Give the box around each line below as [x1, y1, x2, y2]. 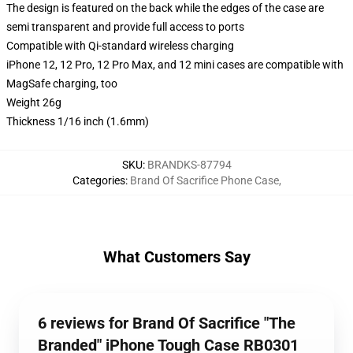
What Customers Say [102, 247, 251, 266]
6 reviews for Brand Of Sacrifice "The [38, 314, 295, 333]
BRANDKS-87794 [147, 158, 232, 171]
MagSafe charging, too [6, 77, 117, 90]
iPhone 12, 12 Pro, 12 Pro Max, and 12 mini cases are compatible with [6, 58, 344, 71]
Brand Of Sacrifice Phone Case [129, 174, 279, 187]
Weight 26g [6, 96, 61, 109]
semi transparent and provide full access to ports [6, 20, 244, 33]
